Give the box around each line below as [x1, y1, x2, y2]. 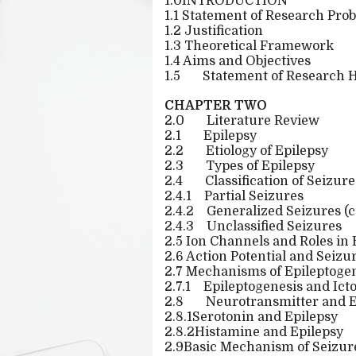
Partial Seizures [204, 189, 304, 203]
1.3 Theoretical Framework [164, 39, 334, 53]
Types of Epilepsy [206, 159, 315, 173]
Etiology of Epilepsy [206, 144, 328, 158]
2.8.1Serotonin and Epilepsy [164, 310, 338, 324]
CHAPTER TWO [164, 99, 267, 113]
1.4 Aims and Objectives [164, 54, 311, 68]
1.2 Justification [164, 24, 263, 38]
